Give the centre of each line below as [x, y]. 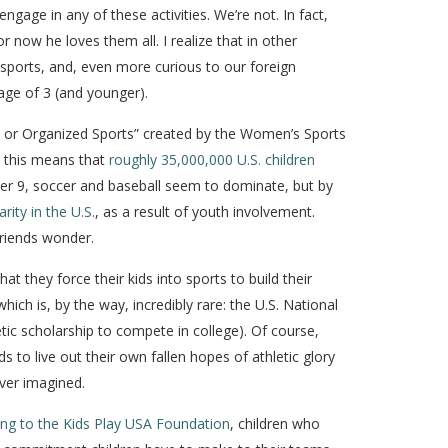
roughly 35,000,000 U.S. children [212, 159]
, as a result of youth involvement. [205, 211]
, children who [275, 423]
